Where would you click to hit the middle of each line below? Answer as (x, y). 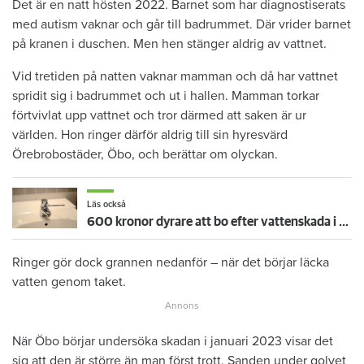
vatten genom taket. (69, 282)
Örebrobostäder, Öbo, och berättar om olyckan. (145, 154)
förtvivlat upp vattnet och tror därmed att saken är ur (159, 115)
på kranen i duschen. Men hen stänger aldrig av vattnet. (169, 43)
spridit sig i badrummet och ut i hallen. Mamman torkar (166, 95)
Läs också (106, 204)
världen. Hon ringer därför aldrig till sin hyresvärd (150, 134)
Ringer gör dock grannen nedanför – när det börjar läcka (171, 262)
